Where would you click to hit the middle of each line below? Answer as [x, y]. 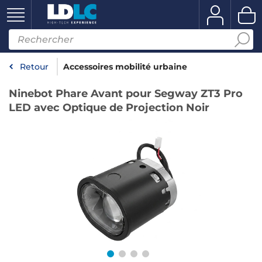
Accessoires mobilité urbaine [125, 67]
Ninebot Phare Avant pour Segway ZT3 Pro [126, 94]
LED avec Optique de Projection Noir [109, 108]
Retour [34, 67]
